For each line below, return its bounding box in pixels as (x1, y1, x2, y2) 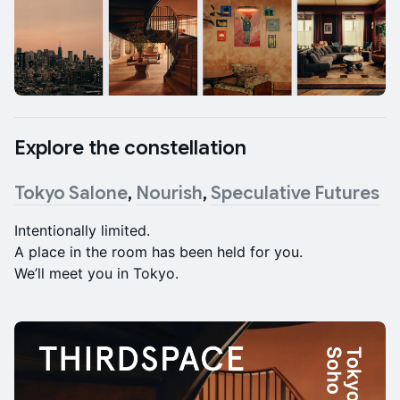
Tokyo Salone (14, 182, 128, 205)
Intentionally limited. (14, 221, 150, 240)
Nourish (136, 182, 203, 205)
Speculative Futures (211, 182, 379, 205)
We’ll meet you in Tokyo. (14, 264, 179, 283)
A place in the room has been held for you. (14, 243, 303, 262)
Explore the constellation (14, 136, 246, 161)
